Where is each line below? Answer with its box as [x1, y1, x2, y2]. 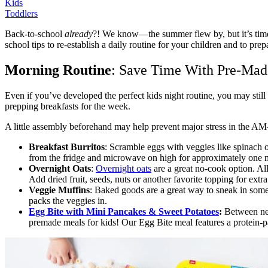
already [65, 29, 93, 39]
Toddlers [5, 8, 38, 19]
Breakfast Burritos [29, 142, 105, 153]
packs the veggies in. [29, 196, 107, 206]
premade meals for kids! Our [29, 217, 136, 228]
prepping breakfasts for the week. [5, 101, 130, 112]
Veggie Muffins [29, 185, 90, 196]
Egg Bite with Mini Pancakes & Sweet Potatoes [29, 206, 219, 217]
